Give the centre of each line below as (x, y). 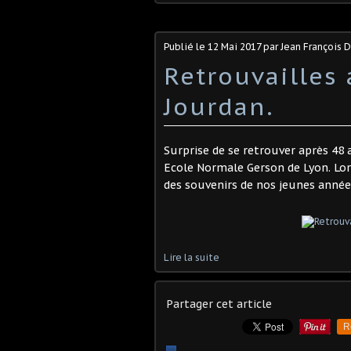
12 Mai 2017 (234, 47)
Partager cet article (219, 304)
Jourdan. (219, 106)
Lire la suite (192, 257)
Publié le (186, 47)
